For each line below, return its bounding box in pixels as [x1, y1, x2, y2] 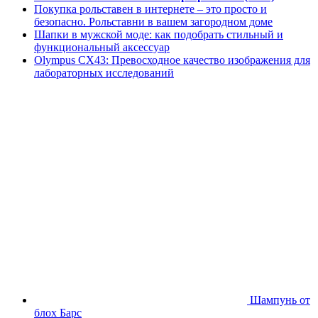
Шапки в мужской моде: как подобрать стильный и [34, 28, 283, 40]
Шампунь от [250, 294, 310, 306]
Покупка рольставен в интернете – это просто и [34, 3, 267, 15]
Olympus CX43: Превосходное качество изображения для [34, 54, 310, 66]
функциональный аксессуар [34, 41, 170, 53]
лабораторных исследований [34, 67, 174, 79]
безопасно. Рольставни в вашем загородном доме [34, 16, 273, 28]
